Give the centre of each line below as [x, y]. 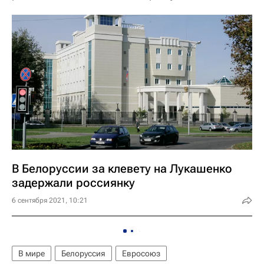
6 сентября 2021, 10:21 [50, 200]
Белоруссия [83, 253]
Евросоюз [141, 253]
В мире [32, 253]
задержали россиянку [73, 183]
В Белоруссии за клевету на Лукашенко [122, 169]
